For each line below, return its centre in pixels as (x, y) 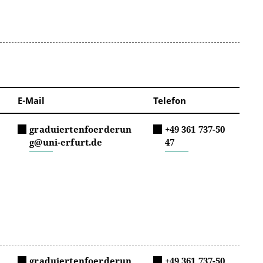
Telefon (169, 100)
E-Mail (31, 100)
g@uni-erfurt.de (66, 142)
